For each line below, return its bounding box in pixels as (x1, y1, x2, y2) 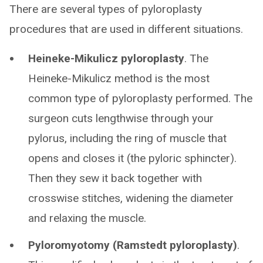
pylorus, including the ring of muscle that (28, 131, 227, 145)
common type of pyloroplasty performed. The (28, 92, 252, 105)
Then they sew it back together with (28, 171, 202, 185)
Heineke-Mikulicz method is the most (28, 72, 210, 85)
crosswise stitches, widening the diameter (28, 191, 234, 205)
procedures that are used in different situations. (9, 22, 243, 36)
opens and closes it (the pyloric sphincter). (28, 151, 237, 165)
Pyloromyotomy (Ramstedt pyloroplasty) (28, 238, 237, 252)
